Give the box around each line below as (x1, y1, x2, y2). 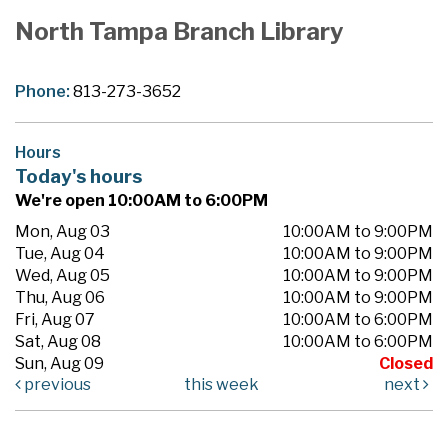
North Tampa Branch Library (15, 16, 344, 46)
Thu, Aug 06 (15, 287, 105, 307)
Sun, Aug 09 (15, 353, 104, 373)
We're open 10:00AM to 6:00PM (15, 190, 268, 210)
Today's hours (15, 164, 142, 188)
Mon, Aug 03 (15, 221, 110, 241)
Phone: (15, 81, 73, 101)
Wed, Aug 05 (15, 265, 110, 285)
